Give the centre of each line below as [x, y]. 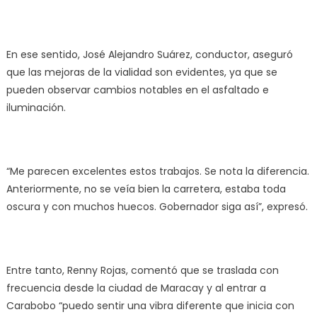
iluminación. [36, 107]
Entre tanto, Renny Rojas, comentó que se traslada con [142, 270]
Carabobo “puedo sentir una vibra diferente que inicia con [150, 305]
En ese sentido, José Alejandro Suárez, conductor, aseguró [149, 54]
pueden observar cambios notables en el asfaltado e [137, 90]
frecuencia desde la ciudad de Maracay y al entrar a [136, 288]
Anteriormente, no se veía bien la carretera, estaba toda [146, 189]
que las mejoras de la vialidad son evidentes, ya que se [142, 72]
